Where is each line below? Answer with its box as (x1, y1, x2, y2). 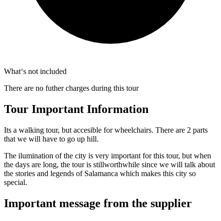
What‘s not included (4, 67, 67, 76)
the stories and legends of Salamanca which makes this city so (4, 169, 196, 178)
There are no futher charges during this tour (4, 84, 139, 93)
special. (4, 178, 27, 187)
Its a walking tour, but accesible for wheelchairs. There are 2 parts (4, 126, 208, 135)
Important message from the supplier (4, 197, 192, 210)
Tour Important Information (4, 103, 148, 116)
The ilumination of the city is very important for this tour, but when (4, 151, 211, 160)
